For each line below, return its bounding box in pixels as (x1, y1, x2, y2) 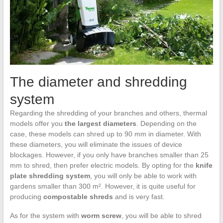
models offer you (9, 119, 65, 128)
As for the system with (9, 212, 81, 220)
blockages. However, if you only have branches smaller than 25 (9, 151, 209, 159)
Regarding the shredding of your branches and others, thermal (9, 109, 207, 117)
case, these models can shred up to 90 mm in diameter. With (9, 130, 201, 138)
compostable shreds (43, 193, 113, 201)
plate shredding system (9, 172, 90, 180)
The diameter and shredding (9, 74, 187, 90)
